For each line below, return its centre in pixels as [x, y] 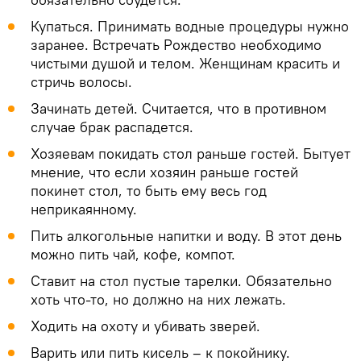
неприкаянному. [84, 210]
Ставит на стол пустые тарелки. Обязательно [181, 281]
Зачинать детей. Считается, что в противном [178, 109]
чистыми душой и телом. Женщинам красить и [185, 64]
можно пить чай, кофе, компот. [133, 255]
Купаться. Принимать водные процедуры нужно [190, 27]
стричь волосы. [81, 82]
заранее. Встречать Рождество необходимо [176, 45]
